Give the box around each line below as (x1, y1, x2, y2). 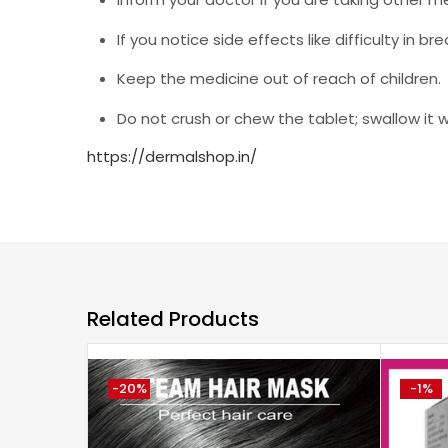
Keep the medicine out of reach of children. (117, 68, 441, 89)
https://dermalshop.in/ (87, 146, 257, 167)
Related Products (87, 304, 259, 333)
